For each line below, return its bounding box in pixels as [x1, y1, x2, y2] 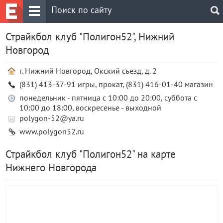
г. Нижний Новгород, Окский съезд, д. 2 [19, 66, 157, 76]
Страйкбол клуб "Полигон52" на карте [5, 147, 176, 161]
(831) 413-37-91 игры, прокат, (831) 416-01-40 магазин [19, 79, 213, 89]
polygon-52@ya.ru [19, 113, 84, 123]
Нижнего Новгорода [5, 161, 97, 174]
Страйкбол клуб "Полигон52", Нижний [5, 30, 174, 43]
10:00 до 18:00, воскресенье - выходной [19, 103, 161, 112]
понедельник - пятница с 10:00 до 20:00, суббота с [19, 93, 197, 103]
